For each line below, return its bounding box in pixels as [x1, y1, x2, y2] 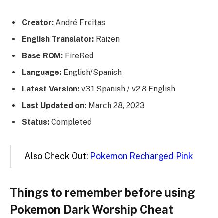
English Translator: [22, 35, 94, 44]
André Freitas [54, 18, 105, 28]
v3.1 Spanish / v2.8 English [79, 84, 175, 94]
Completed [49, 117, 91, 127]
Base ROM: [22, 51, 63, 61]
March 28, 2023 [86, 101, 145, 110]
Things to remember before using [10, 185, 195, 199]
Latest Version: [22, 84, 79, 94]
